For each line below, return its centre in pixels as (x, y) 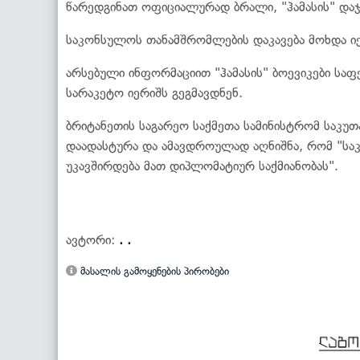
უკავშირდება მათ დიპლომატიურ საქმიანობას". (202, 166)
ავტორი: (92, 239)
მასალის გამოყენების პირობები (153, 271)
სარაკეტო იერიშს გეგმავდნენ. (154, 92)
